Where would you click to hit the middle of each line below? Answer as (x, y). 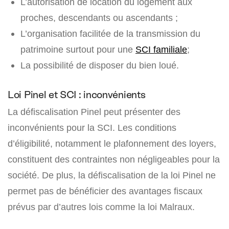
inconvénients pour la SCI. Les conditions (92, 127)
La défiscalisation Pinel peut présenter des (94, 111)
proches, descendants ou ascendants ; (99, 17)
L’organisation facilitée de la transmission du (110, 33)
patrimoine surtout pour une (78, 49)
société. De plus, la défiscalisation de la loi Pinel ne (112, 175)
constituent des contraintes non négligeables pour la (114, 159)
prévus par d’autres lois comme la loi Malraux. (101, 207)
